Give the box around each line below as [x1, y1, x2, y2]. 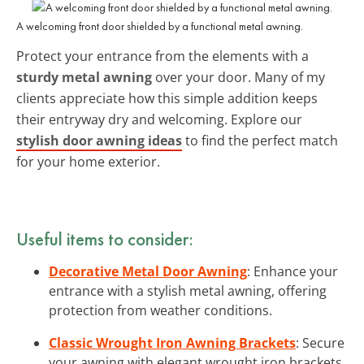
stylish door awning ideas [16, 131, 182, 149]
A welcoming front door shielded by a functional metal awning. [16, 18, 303, 33]
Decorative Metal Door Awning [49, 262, 247, 280]
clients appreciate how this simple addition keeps [16, 89, 318, 107]
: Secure [296, 333, 344, 352]
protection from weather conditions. [49, 301, 272, 319]
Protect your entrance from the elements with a [16, 46, 309, 65]
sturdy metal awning [16, 67, 152, 86]
